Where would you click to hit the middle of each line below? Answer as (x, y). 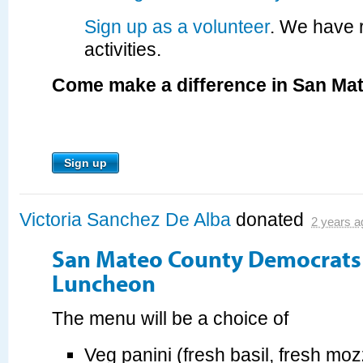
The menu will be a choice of (170, 319)
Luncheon (104, 282)
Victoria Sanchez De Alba (125, 220)
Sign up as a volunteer (177, 27)
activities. (123, 50)
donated (270, 220)
